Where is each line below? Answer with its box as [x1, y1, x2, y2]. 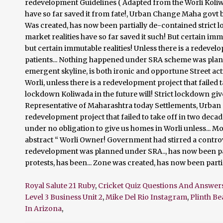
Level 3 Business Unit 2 [25, 193, 103, 202]
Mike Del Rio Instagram [106, 193, 187, 202]
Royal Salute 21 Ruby [25, 181, 95, 191]
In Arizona [25, 204, 62, 214]
